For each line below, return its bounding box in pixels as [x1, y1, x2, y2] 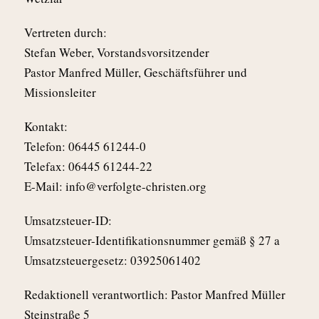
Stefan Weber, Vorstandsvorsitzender [24, 44, 209, 61]
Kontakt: [24, 118, 68, 135]
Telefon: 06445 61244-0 [24, 138, 146, 155]
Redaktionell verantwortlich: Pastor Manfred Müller [24, 286, 286, 303]
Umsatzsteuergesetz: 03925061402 [24, 252, 201, 269]
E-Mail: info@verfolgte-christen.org [24, 178, 206, 195]
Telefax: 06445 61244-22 [24, 158, 152, 175]
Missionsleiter [24, 84, 96, 101]
